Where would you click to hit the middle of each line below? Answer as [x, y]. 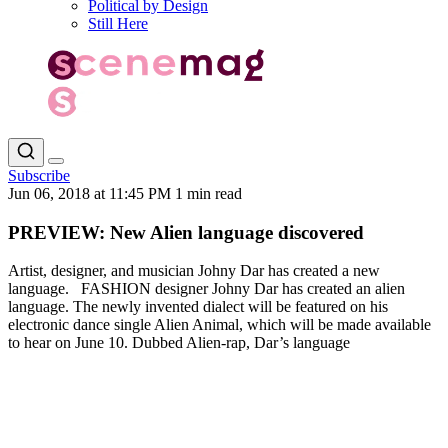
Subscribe [39, 175]
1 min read [208, 193]
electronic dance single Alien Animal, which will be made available [219, 325]
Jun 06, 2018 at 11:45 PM [91, 193]
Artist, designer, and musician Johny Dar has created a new [194, 271]
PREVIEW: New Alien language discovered [186, 232]
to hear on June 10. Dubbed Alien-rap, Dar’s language [179, 343]
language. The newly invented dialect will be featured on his [198, 307]
